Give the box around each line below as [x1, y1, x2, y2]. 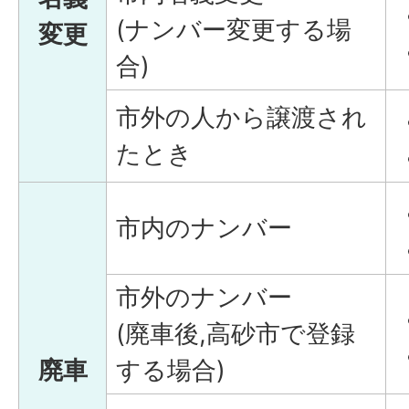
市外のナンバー [116, 282, 292, 312]
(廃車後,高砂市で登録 [116, 319, 355, 349]
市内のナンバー [116, 213, 292, 243]
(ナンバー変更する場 [116, 15, 351, 45]
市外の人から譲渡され [116, 102, 367, 132]
